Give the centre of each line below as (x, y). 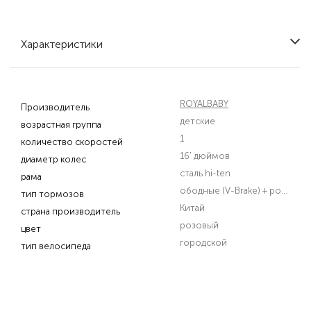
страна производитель (70, 211)
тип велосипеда (56, 246)
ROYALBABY (204, 104)
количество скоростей (72, 142)
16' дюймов (205, 156)
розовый (199, 225)
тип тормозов (52, 194)
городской (203, 243)
